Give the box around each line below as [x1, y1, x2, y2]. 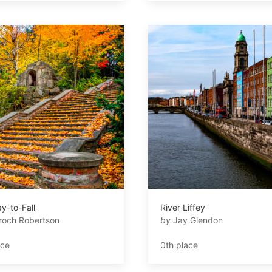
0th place [160, 239, 198, 250]
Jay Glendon [171, 214, 223, 225]
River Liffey [160, 202, 205, 212]
